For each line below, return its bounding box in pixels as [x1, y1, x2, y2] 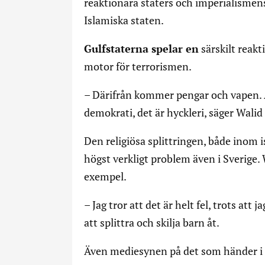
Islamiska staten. [84, 13, 164, 27]
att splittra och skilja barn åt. [84, 215, 219, 230]
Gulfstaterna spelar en [84, 41, 199, 56]
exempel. [84, 169, 127, 183]
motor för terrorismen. [84, 59, 192, 73]
